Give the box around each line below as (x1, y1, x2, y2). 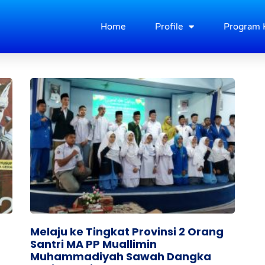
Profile (154, 21, 183, 32)
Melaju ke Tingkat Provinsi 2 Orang (30, 224, 224, 239)
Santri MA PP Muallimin (30, 236, 157, 251)
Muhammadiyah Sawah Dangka (30, 248, 211, 264)
